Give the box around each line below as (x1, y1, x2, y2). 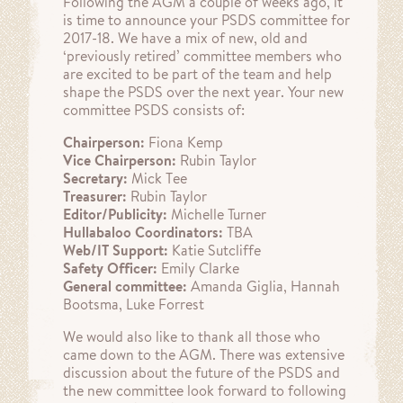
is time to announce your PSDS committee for (63, 11, 350, 29)
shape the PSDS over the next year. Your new (63, 83, 344, 101)
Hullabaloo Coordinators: (63, 223, 223, 241)
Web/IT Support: (63, 241, 168, 259)
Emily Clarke (157, 259, 239, 277)
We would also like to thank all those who (63, 327, 320, 345)
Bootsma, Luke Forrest (63, 295, 204, 313)
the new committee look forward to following (63, 381, 346, 399)
